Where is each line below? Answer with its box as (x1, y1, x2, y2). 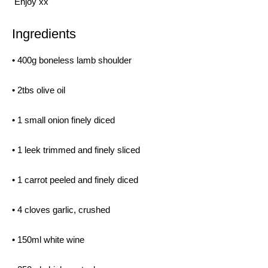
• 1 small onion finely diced (12, 115, 115, 125)
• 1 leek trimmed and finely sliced (12, 145, 140, 155)
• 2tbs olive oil (12, 85, 65, 95)
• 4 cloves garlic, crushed (12, 205, 110, 215)
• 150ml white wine (12, 234, 84, 245)
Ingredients (12, 26, 76, 41)
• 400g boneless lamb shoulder (12, 55, 132, 65)
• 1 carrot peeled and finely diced (12, 175, 138, 185)
